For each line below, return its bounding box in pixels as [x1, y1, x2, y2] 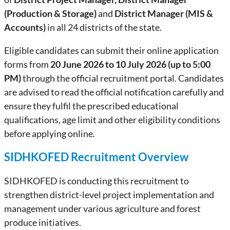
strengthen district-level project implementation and [4, 189, 214, 200]
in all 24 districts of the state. [46, 22, 162, 33]
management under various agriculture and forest [4, 203, 201, 214]
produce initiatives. [4, 217, 81, 228]
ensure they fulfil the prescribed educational [4, 100, 179, 111]
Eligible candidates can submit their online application [4, 45, 219, 56]
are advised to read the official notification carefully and [4, 86, 224, 98]
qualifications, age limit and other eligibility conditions [4, 114, 220, 125]
